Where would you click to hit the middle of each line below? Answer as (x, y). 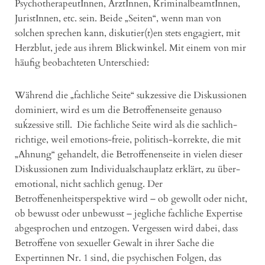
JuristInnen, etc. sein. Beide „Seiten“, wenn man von (118, 19)
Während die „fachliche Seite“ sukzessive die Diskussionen (131, 96)
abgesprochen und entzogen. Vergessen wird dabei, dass (126, 229)
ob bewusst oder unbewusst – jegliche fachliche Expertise (129, 214)
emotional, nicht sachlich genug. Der (89, 184)
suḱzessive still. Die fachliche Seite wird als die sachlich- (126, 125)
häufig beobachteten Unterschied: (82, 63)
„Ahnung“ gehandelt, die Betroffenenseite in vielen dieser (129, 155)
